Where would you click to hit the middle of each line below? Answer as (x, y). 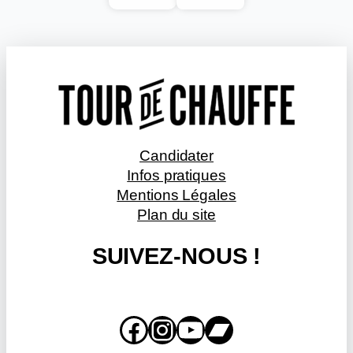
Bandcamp (212, 329)
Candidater (176, 156)
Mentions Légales (176, 195)
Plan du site (176, 215)
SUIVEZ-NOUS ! (176, 256)
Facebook (126, 329)
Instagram (159, 329)
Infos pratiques (176, 176)
